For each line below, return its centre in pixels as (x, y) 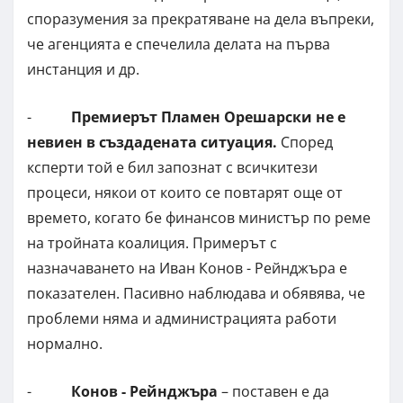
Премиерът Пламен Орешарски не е (208, 117)
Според (307, 143)
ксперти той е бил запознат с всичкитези (172, 168)
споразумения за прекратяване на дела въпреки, (201, 19)
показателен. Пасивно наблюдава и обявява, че (196, 294)
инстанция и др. (83, 70)
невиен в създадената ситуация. (154, 143)
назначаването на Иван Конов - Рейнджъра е (187, 269)
